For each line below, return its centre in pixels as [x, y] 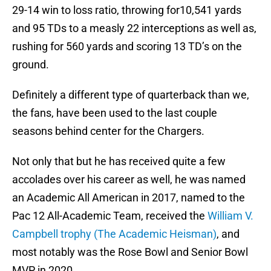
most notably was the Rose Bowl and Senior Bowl [130, 252]
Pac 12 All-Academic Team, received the [110, 216]
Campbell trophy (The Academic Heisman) [114, 234]
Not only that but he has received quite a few [119, 162]
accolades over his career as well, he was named [129, 180]
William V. [230, 216]
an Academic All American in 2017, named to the [129, 198]
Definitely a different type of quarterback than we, [131, 95]
